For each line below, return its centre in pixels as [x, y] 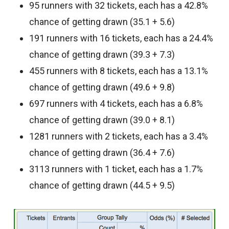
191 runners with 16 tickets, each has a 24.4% [121, 38]
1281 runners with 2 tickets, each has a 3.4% [118, 136]
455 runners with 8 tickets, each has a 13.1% [118, 71]
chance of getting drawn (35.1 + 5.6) [102, 22]
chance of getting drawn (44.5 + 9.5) [102, 185]
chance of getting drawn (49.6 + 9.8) [102, 87]
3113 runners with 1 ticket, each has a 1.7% [116, 169]
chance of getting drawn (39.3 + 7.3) [102, 54]
